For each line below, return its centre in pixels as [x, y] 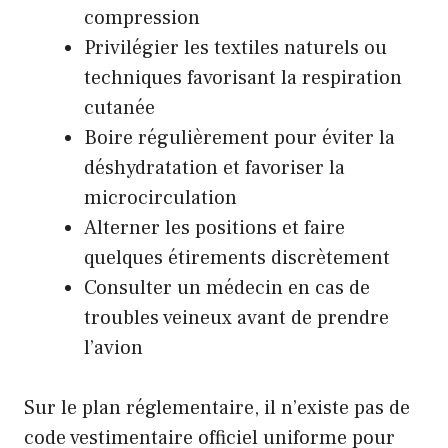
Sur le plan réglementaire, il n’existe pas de [217, 408]
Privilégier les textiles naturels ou [235, 48]
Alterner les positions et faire [214, 228]
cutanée [119, 108]
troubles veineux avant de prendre [236, 318]
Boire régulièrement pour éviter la [239, 138]
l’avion [113, 348]
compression [142, 18]
